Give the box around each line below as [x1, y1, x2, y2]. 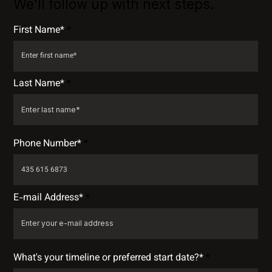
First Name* [13, 22, 65, 38]
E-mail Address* [13, 190, 84, 206]
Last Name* [13, 76, 65, 92]
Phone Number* [13, 137, 82, 152]
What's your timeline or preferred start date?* [13, 250, 204, 266]
